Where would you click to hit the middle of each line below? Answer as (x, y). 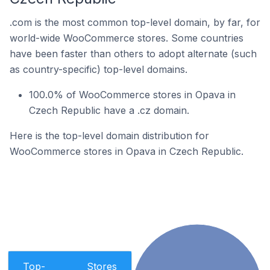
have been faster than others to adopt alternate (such (133, 54)
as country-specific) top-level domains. (99, 69)
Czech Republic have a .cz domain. (109, 110)
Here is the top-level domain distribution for (109, 136)
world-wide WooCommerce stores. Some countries (127, 38)
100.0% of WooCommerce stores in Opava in (132, 95)
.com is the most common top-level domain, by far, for (135, 22)
